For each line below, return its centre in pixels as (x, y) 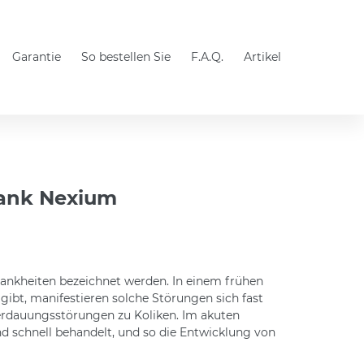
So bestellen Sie (126, 57)
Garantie (37, 57)
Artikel (262, 57)
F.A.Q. (207, 57)
